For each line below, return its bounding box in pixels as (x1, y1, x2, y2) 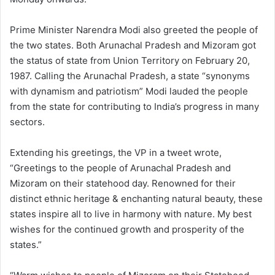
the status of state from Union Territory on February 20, (10, 55, 250, 67)
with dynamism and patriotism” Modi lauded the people (10, 85, 248, 98)
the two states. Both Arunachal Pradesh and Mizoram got (10, 39, 256, 52)
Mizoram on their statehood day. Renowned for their (10, 177, 236, 190)
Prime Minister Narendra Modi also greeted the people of (10, 24, 258, 36)
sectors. (10, 116, 45, 128)
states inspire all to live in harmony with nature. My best (10, 208, 252, 220)
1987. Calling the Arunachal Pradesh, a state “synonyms (10, 70, 250, 82)
